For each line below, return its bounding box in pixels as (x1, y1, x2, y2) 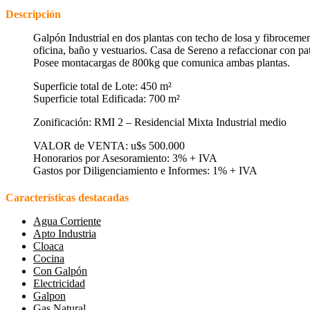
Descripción (6, 8, 61, 20)
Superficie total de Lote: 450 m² (33, 80, 172, 92)
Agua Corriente (33, 215, 101, 227)
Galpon (33, 289, 66, 302)
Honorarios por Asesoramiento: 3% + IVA (33, 152, 217, 164)
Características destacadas (6, 191, 129, 203)
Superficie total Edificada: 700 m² (33, 92, 180, 104)
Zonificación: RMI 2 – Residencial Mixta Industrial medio (33, 116, 286, 128)
